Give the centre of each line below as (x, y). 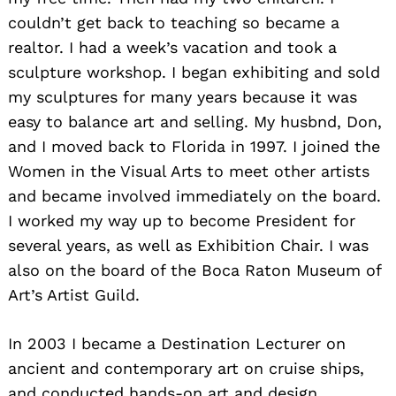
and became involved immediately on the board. (194, 195)
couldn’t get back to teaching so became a (174, 22)
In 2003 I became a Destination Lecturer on (177, 343)
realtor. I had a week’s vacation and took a (172, 47)
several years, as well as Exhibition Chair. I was (188, 245)
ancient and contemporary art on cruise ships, (186, 368)
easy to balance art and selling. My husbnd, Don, (195, 121)
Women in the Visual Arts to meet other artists (189, 171)
